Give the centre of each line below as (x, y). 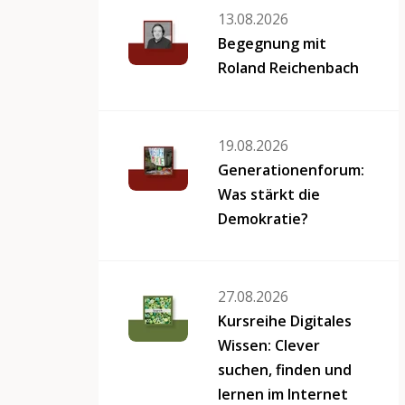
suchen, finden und (285, 370)
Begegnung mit (273, 44)
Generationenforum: (292, 170)
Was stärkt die (269, 195)
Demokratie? (264, 219)
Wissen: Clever (269, 346)
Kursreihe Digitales (285, 321)
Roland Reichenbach (289, 68)
